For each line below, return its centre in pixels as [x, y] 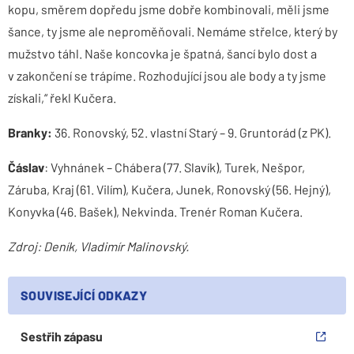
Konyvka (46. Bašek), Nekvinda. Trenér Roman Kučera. [155, 211]
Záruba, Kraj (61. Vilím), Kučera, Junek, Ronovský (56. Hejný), [169, 189]
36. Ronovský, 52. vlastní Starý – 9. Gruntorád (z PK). [192, 132]
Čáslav [26, 167]
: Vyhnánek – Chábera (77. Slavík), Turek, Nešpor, [175, 167]
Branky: [30, 132]
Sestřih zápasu [62, 336]
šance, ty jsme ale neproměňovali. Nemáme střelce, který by [173, 31]
